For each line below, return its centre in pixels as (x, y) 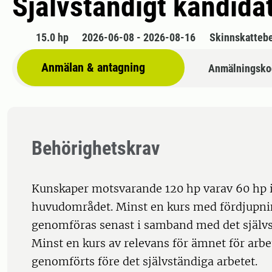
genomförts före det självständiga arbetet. (144, 262)
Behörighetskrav (96, 148)
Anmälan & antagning (93, 68)
